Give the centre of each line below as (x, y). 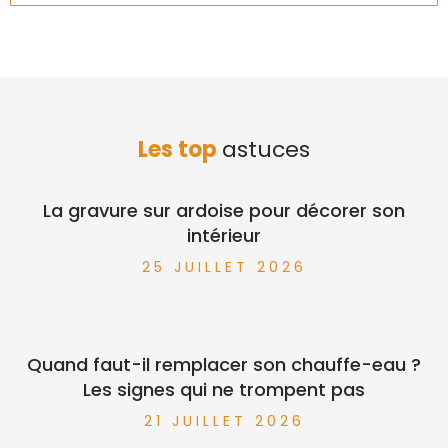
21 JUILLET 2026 (224, 420)
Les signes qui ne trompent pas (224, 389)
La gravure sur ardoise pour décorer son (224, 210)
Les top (180, 149)
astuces (266, 149)
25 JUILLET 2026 (224, 266)
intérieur (224, 235)
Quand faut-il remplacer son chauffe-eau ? (224, 364)
